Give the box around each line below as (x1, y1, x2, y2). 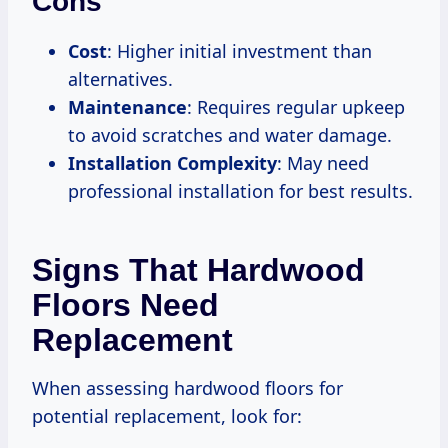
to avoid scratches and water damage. (68, 122, 392, 147)
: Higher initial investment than (107, 38, 372, 63)
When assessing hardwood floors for (32, 375, 343, 400)
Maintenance (68, 94, 187, 119)
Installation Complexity (68, 150, 277, 175)
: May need (277, 150, 369, 175)
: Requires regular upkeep (187, 94, 405, 119)
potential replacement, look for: (32, 403, 302, 428)
